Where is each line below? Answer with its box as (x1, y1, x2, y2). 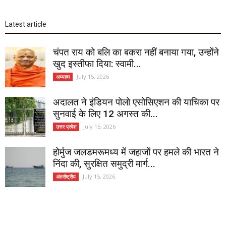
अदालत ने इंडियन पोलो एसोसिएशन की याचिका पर (53, 96, 219, 108)
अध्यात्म (56, 73, 70, 80)
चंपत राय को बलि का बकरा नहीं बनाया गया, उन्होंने (53, 46, 219, 58)
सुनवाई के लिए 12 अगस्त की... (53, 108, 158, 120)
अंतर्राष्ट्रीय (56, 173, 76, 180)
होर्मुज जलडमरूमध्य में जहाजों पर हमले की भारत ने (53, 146, 219, 158)
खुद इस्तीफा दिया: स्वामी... (53, 58, 141, 70)
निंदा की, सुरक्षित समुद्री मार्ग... (53, 158, 155, 169)
